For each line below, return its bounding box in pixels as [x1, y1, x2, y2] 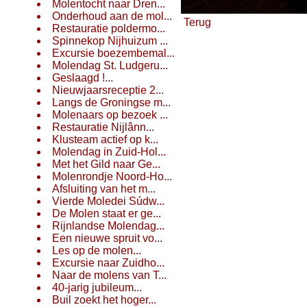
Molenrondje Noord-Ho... [52, 171, 172, 182]
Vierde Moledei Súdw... [52, 195, 164, 207]
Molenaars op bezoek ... [52, 109, 168, 121]
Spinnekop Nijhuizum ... [52, 35, 168, 47]
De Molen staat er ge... [52, 208, 161, 219]
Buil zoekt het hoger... [52, 294, 156, 306]
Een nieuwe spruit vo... [52, 232, 162, 244]
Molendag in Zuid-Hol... [52, 146, 166, 158]
